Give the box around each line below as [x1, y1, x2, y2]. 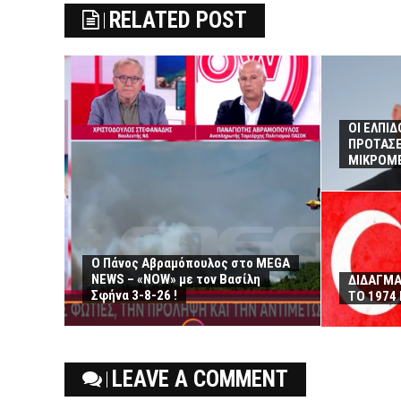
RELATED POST [109, 7, 247, 34]
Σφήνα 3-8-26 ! [91, 287, 177, 304]
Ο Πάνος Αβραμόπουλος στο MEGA [91, 255, 290, 272]
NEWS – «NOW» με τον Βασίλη [91, 271, 260, 288]
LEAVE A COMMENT [112, 366, 288, 393]
